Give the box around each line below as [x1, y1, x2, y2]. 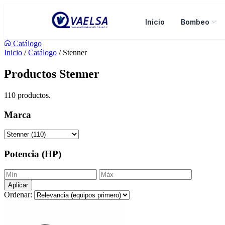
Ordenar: [4, 190, 34, 199]
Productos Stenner [4, 67, 99, 80]
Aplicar [8, 181, 28, 189]
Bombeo [180, 17, 209, 26]
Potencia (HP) [4, 148, 61, 159]
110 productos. [4, 90, 51, 99]
